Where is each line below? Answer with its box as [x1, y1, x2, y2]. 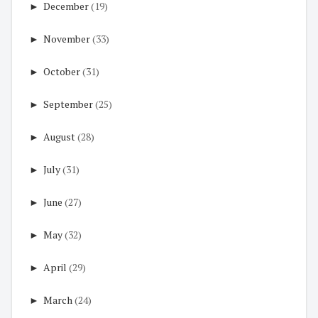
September [43, 97, 93, 111]
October [43, 64, 80, 78]
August [43, 129, 75, 143]
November [43, 31, 90, 45]
